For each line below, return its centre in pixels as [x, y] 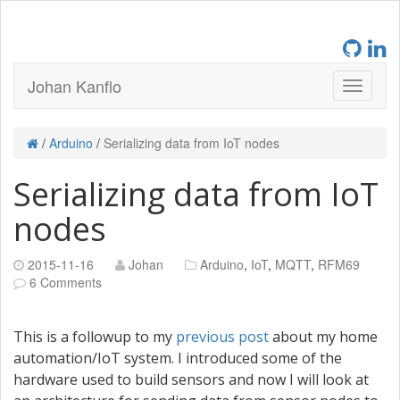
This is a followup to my [95, 337]
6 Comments [66, 282]
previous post [222, 337]
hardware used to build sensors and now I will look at [191, 379]
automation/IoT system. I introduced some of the [178, 358]
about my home [323, 337]
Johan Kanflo [75, 86]
